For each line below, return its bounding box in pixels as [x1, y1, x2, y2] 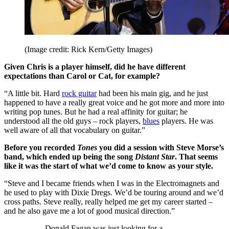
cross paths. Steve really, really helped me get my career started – [4, 197, 213, 206]
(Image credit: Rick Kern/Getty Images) [25, 44, 152, 54]
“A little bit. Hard [4, 88, 62, 98]
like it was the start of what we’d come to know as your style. [4, 161, 213, 170]
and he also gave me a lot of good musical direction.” [4, 206, 175, 215]
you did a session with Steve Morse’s [97, 143, 224, 152]
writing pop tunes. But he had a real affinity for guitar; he [4, 107, 188, 116]
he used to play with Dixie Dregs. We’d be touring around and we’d [4, 188, 223, 197]
